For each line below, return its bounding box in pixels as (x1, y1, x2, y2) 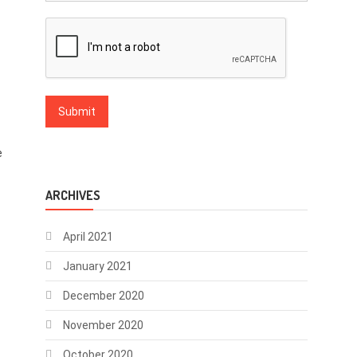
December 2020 (62, 289, 144, 302)
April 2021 (62, 230, 113, 243)
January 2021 (62, 260, 132, 273)
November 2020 (62, 319, 143, 331)
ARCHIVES (45, 187, 100, 203)
